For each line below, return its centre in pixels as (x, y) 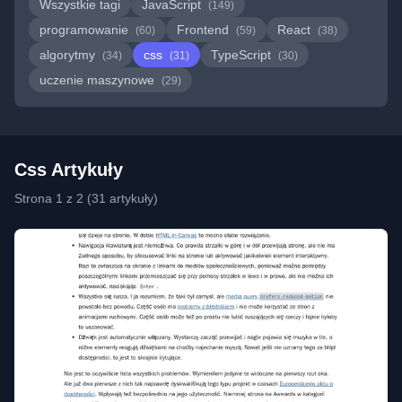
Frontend (205, 30)
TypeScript (243, 55)
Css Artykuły (69, 170)
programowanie (86, 30)
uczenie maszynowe (99, 80)
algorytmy (69, 55)
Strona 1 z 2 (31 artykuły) (86, 198)
